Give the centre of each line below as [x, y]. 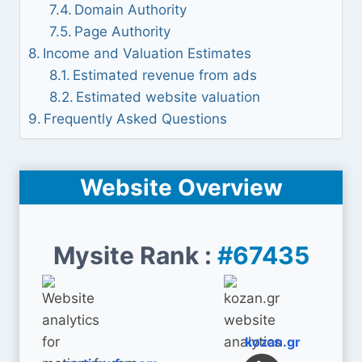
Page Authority [122, 32]
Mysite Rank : [135, 255]
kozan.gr [272, 342]
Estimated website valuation [168, 97]
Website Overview [181, 187]
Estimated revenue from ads [164, 75]
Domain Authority [130, 10]
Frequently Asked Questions [136, 119]
